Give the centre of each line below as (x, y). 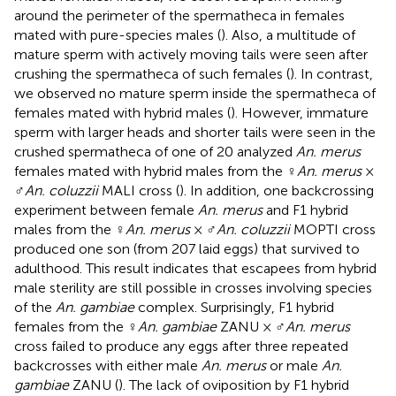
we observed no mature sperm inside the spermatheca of (195, 93)
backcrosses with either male (108, 365)
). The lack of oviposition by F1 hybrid (234, 385)
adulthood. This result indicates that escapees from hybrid (195, 268)
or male (294, 365)
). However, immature (300, 112)
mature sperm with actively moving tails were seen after (191, 54)
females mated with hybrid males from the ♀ (156, 171)
